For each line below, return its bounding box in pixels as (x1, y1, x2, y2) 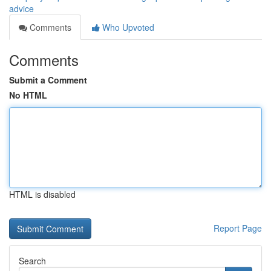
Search (19, 255, 46, 267)
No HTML (9, 89, 47, 101)
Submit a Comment (9, 74, 87, 86)
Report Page (214, 222, 262, 234)
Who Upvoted (100, 21, 154, 33)
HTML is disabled (9, 188, 76, 200)
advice (9, 2, 34, 15)
